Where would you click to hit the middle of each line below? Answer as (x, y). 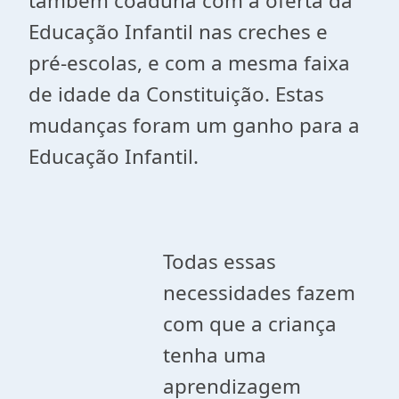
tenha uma (215, 355)
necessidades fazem (260, 293)
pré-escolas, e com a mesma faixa (189, 63)
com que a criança (250, 324)
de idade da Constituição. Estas (176, 94)
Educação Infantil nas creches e (178, 32)
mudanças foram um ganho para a (194, 125)
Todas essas (220, 261)
